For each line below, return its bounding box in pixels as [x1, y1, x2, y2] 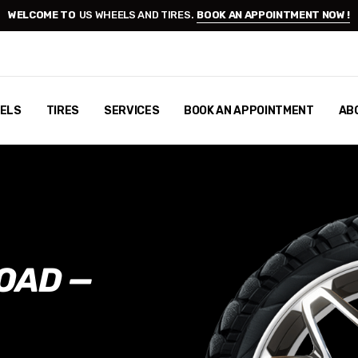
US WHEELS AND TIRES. [78, 9, 194, 21]
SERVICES [103, 104, 160, 118]
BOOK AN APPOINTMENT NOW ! [197, 9, 351, 21]
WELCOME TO [7, 9, 76, 21]
